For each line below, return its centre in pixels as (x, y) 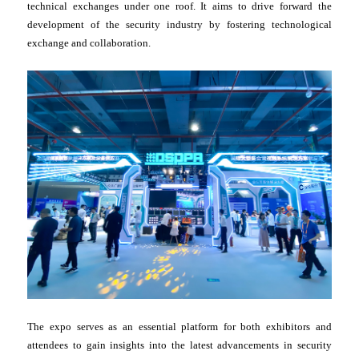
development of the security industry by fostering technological (179, 25)
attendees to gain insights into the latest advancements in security (179, 345)
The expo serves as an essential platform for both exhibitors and (179, 326)
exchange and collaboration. (89, 43)
